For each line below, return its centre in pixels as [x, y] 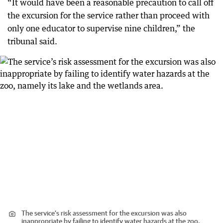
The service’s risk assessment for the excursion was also [104, 213]
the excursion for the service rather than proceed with [109, 15]
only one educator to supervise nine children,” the [101, 28]
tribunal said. [32, 41]
